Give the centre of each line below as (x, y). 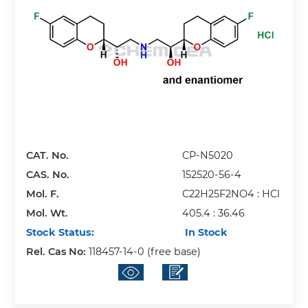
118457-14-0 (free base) (145, 251)
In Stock (205, 232)
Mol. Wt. (47, 213)
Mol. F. (43, 194)
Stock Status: (60, 232)
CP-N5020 (208, 155)
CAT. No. (48, 155)
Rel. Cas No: (58, 251)
